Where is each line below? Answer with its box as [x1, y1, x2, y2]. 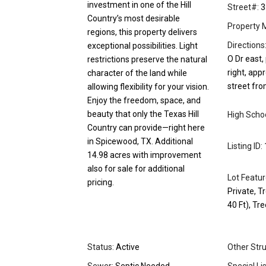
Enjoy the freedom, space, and [87, 96, 201, 106]
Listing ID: [227, 141, 262, 151]
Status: [87, 242, 114, 252]
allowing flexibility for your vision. [87, 82, 209, 92]
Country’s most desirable [87, 14, 180, 24]
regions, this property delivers [87, 27, 197, 37]
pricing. [87, 178, 114, 188]
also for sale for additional [87, 164, 185, 174]
